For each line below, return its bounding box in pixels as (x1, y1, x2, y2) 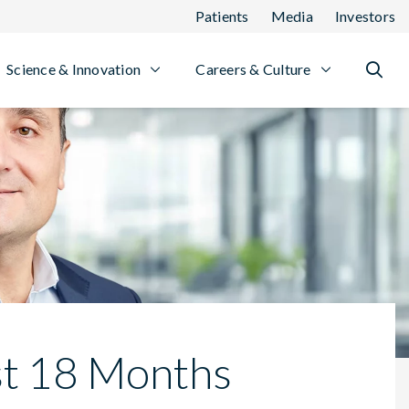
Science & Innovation (6, 60, 141, 78)
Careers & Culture (195, 60, 311, 78)
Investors (334, 7, 395, 25)
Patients (194, 7, 249, 25)
